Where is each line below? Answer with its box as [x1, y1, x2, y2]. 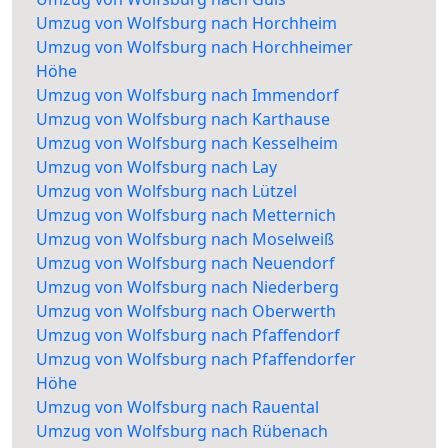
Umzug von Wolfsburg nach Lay [36, 156, 277, 179]
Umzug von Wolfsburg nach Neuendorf [36, 252, 335, 275]
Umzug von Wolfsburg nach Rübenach [36, 420, 328, 443]
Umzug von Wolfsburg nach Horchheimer [36, 36, 353, 59]
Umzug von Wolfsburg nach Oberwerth [36, 300, 336, 323]
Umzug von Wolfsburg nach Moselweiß [36, 228, 334, 251]
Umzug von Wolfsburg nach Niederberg [36, 276, 339, 299]
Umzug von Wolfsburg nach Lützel [36, 180, 297, 203]
